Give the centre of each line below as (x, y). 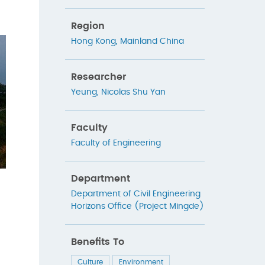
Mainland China (152, 42)
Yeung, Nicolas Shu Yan (118, 93)
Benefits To (97, 242)
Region (88, 26)
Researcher (98, 77)
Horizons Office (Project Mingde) (137, 207)
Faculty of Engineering (116, 143)
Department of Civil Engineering (135, 194)
